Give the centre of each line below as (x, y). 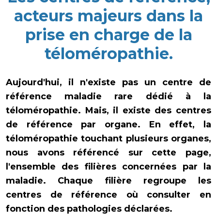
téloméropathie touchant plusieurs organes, (108, 138)
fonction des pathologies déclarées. (90, 209)
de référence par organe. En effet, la (108, 124)
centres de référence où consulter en (108, 194)
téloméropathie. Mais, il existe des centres (108, 110)
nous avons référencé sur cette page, (108, 152)
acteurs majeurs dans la (108, 16)
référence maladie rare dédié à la (108, 96)
